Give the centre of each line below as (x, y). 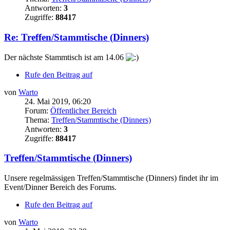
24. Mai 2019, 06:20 (58, 101)
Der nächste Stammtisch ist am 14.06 (65, 57)
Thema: (38, 120)
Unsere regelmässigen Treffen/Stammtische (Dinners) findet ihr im (111, 178)
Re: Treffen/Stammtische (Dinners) (76, 37)
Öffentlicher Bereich (83, 110)
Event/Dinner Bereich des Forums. (60, 187)
